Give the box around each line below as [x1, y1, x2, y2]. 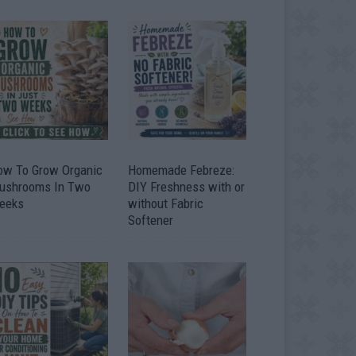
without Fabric [127, 195, 203, 211]
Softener [127, 211, 173, 228]
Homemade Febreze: [127, 161, 234, 178]
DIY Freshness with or [127, 178, 245, 195]
